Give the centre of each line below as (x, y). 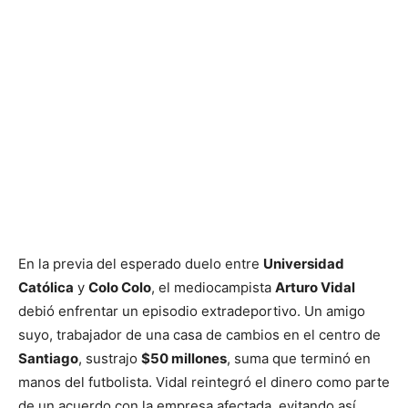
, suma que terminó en (299, 359)
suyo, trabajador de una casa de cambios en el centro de (199, 335)
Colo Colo (120, 288)
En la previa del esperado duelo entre (141, 264)
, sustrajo (110, 359)
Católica (46, 288)
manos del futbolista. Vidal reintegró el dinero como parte (204, 382)
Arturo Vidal (315, 288)
